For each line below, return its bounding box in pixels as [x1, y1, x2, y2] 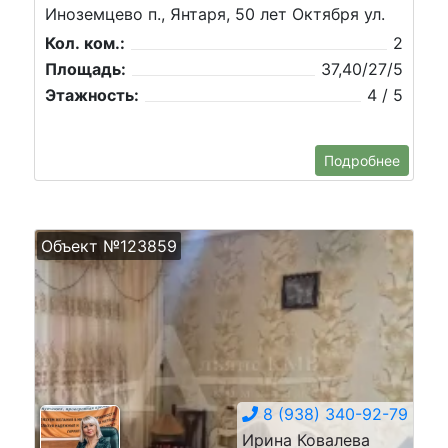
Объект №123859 [41, 236, 177, 256]
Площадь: [45, 58, 126, 79]
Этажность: [45, 84, 139, 105]
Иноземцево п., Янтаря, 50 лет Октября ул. [45, 3, 385, 24]
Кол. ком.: [45, 32, 125, 53]
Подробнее [324, 152, 400, 169]
